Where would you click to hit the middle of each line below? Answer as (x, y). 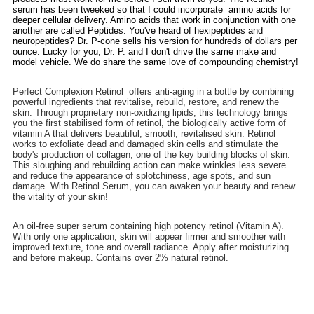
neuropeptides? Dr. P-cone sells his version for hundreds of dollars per (155, 41)
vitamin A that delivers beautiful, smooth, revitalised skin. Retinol (144, 133)
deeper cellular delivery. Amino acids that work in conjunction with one (155, 20)
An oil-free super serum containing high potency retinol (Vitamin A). (149, 226)
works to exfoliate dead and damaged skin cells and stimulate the (146, 144)
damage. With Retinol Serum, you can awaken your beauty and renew (154, 186)
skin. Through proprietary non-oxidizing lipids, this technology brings (151, 112)
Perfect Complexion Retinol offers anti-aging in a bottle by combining (153, 91)
